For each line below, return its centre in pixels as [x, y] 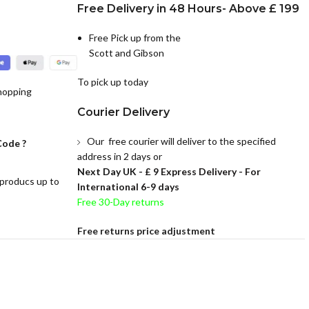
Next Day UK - [111, 172]
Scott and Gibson [126, 53]
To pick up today [112, 82]
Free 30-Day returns [120, 202]
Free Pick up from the [134, 38]
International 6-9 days [128, 187]
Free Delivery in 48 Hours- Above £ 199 [189, 9]
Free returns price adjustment [146, 231]
